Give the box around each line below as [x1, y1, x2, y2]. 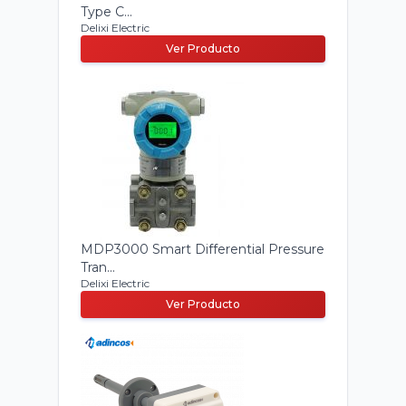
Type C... [81, 4, 132, 20]
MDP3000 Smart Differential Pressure [81, 241, 324, 257]
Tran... [81, 259, 115, 275]
